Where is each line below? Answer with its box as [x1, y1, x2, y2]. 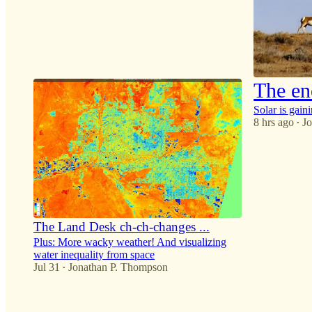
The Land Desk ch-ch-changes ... [33, 219, 210, 234]
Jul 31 [33, 260, 60, 273]
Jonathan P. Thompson [68, 260, 168, 273]
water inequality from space [33, 248, 155, 260]
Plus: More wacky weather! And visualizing [33, 235, 226, 248]
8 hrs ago [253, 116, 295, 129]
